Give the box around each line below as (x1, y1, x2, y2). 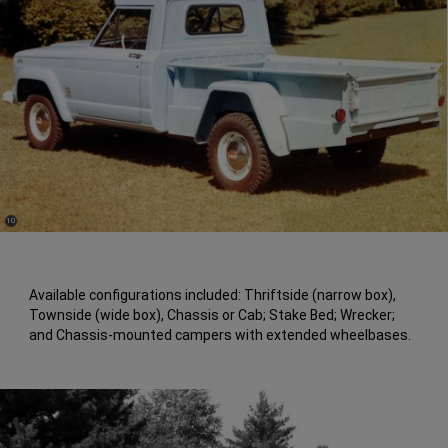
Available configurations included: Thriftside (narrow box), (29, 286, 397, 303)
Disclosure (5, 222, 41, 232)
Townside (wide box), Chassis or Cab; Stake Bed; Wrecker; (29, 306, 396, 323)
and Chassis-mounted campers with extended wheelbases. (29, 326, 412, 343)
